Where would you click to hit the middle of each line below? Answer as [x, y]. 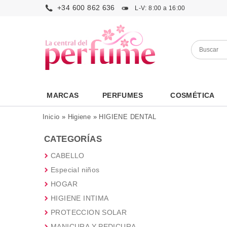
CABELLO [68, 156]
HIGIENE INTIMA [80, 198]
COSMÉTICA [193, 95]
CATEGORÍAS [73, 139]
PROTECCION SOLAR [89, 212]
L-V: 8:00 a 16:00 [159, 8]
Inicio [51, 117]
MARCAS [63, 95]
